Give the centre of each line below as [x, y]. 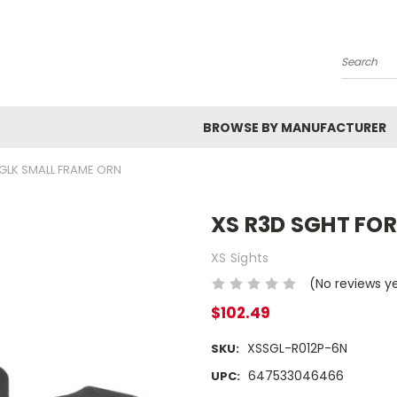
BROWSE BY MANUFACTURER [295, 128]
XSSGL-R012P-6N [297, 349]
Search [363, 69]
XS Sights [240, 257]
